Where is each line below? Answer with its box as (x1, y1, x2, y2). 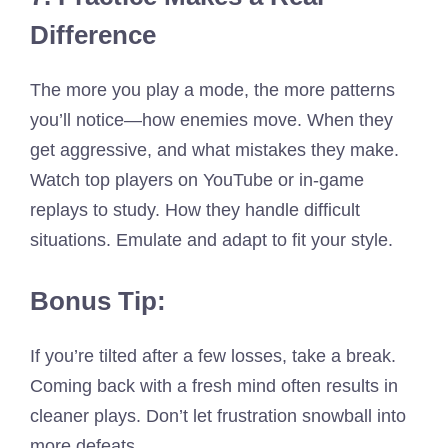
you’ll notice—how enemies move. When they (30, 109, 393, 130)
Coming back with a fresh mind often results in (30, 375, 398, 396)
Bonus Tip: (30, 285, 166, 316)
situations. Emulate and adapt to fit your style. (30, 229, 393, 250)
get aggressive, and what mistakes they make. (30, 139, 399, 160)
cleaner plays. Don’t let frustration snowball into (30, 405, 406, 426)
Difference (30, 19, 156, 50)
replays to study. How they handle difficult (30, 199, 360, 220)
